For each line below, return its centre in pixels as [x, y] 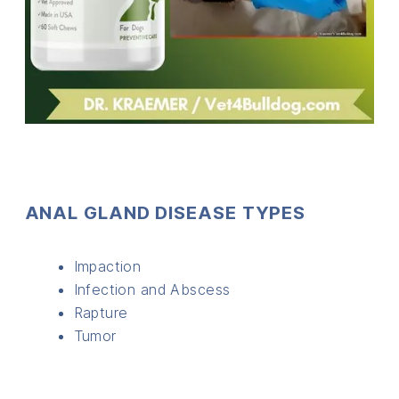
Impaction [107, 267]
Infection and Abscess [152, 290]
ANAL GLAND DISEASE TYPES [165, 213]
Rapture [101, 313]
